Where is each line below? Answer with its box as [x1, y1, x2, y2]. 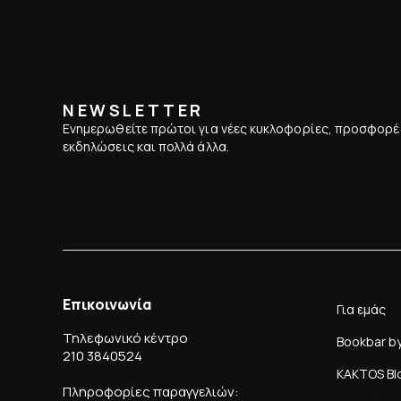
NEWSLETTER [63, 98, 204, 121]
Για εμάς [337, 300, 386, 318]
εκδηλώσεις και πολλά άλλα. [63, 137, 229, 155]
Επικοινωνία [63, 294, 151, 314]
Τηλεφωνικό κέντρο [63, 328, 188, 347]
